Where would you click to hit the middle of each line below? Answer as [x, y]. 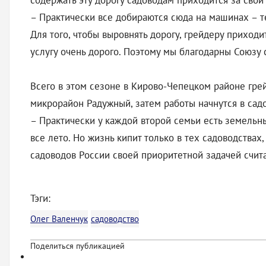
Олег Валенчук [59, 219]
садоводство [115, 219]
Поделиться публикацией [77, 246]
